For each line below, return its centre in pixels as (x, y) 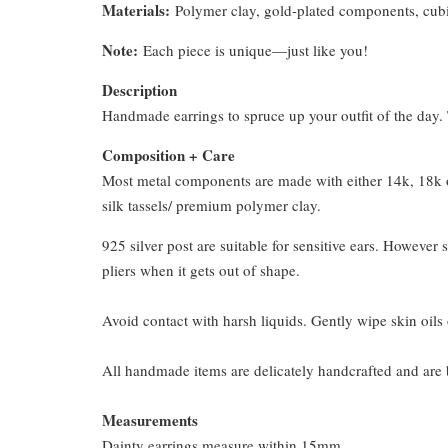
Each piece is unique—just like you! (253, 49)
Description (139, 89)
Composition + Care (168, 154)
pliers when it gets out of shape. (201, 269)
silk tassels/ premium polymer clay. (211, 204)
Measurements (150, 419)
